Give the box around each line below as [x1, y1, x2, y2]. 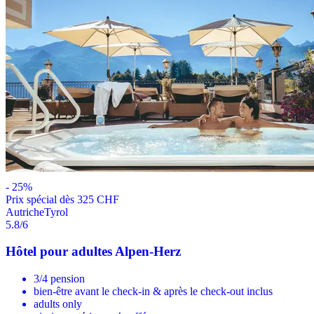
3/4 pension [34, 273, 85, 285]
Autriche [6, 205, 44, 218]
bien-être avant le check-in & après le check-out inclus [34, 285, 273, 298]
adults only [34, 298, 82, 310]
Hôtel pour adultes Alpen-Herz [6, 244, 181, 259]
